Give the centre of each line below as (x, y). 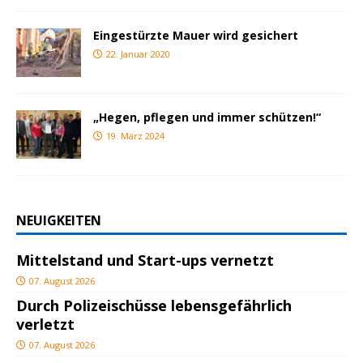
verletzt (45, 325)
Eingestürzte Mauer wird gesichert (196, 35)
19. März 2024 (135, 136)
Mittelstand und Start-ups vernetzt (145, 261)
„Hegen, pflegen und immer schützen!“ (207, 117)
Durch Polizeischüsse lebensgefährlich (154, 306)
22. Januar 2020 (138, 53)
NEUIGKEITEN (59, 221)
